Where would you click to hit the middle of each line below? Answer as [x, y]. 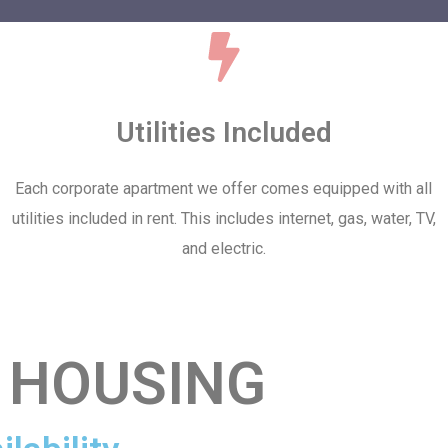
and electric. [223, 248]
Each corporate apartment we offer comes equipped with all [224, 188]
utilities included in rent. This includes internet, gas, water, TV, [223, 218]
